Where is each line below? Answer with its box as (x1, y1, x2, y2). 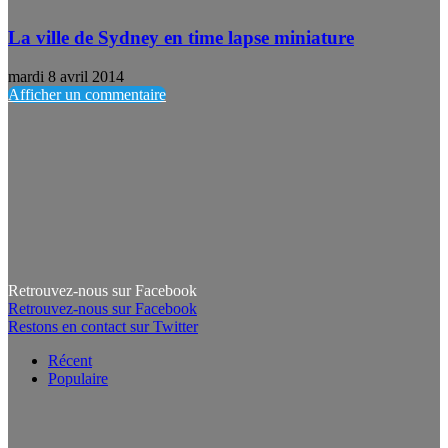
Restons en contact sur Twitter (8, 317, 198, 335)
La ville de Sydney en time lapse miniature (8, 27, 354, 49)
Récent (48, 351, 92, 369)
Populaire (48, 369, 108, 387)
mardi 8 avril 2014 (8, 67, 124, 85)
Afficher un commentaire (8, 85, 166, 103)
